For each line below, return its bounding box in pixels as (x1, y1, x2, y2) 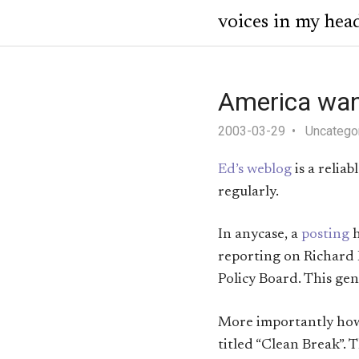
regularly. (218, 185, 279, 200)
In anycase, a (218, 228, 301, 243)
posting (301, 228, 349, 243)
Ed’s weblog (218, 163, 292, 178)
